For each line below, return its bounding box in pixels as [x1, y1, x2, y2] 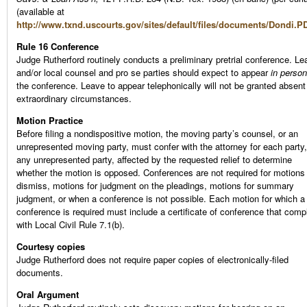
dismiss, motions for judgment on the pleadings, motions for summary [16, 179, 294, 193]
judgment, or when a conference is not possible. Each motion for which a [16, 192, 305, 206]
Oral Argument [16, 288, 79, 302]
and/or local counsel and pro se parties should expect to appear [16, 66, 271, 79]
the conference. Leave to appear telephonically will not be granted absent [16, 79, 306, 93]
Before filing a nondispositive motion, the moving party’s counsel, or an [16, 127, 298, 140]
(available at [16, 5, 64, 19]
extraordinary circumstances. [16, 92, 132, 106]
